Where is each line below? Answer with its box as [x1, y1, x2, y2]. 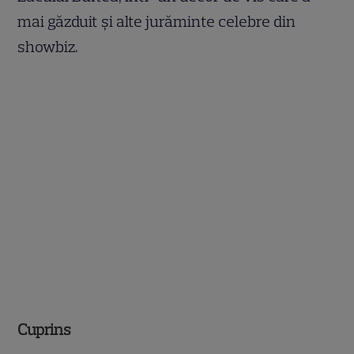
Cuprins [17, 320, 72, 340]
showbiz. [17, 36, 79, 56]
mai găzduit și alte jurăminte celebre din [17, 11, 296, 31]
